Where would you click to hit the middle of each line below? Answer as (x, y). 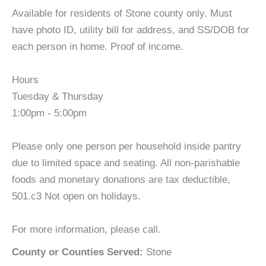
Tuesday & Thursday (58, 96)
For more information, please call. (86, 229)
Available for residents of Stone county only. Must (122, 13)
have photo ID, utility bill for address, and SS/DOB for (131, 30)
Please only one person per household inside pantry (126, 146)
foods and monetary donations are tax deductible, (121, 180)
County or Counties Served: (77, 252)
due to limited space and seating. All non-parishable (126, 163)
